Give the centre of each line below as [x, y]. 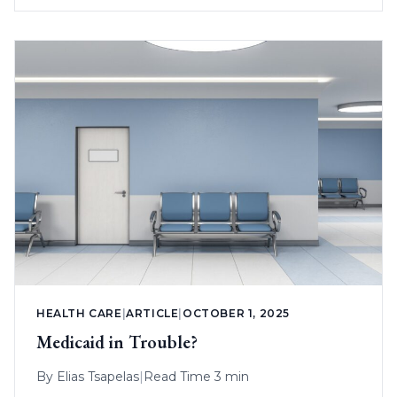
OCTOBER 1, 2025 [237, 314]
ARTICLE [152, 314]
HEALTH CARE [79, 314]
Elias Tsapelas [98, 377]
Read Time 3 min [196, 377]
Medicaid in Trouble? [117, 343]
